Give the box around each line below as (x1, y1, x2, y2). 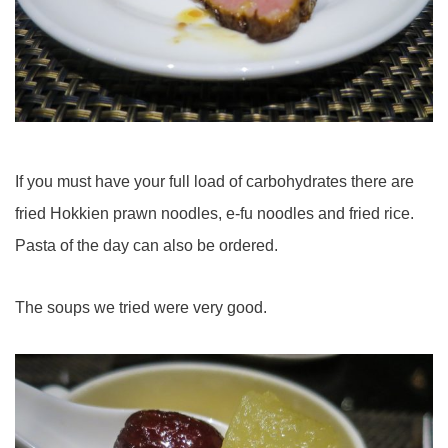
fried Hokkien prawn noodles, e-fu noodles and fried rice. (15, 205, 414, 222)
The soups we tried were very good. (15, 299, 267, 316)
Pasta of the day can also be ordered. (15, 237, 278, 254)
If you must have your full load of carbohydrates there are (15, 173, 414, 190)
